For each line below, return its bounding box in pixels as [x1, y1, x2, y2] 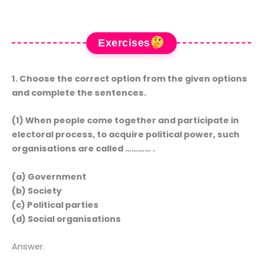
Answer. [12, 240, 45, 252]
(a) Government [12, 170, 86, 183]
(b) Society [12, 184, 62, 197]
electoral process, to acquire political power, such [12, 129, 240, 141]
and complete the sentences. [12, 86, 146, 99]
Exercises [98, 37, 150, 49]
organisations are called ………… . [12, 143, 155, 155]
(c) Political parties [12, 198, 99, 211]
